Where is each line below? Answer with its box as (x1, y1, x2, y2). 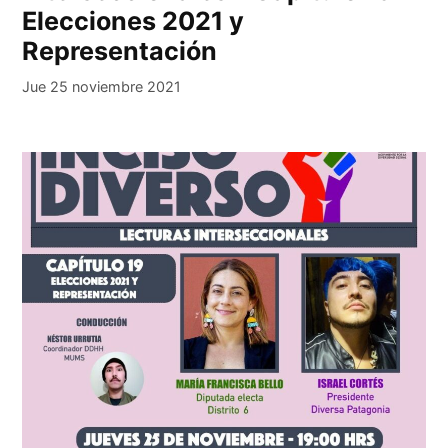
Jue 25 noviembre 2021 (22, 78, 182, 96)
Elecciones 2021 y (22, 6, 245, 37)
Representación (22, 36, 218, 67)
